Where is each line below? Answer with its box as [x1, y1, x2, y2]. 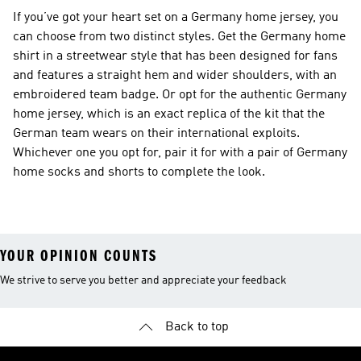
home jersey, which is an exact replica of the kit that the [13, 108, 325, 121]
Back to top [164, 321, 229, 334]
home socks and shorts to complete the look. [13, 166, 265, 179]
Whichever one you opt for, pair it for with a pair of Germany [13, 147, 347, 160]
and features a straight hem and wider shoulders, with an [13, 69, 337, 82]
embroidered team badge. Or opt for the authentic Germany [13, 89, 346, 102]
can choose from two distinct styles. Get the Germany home [13, 31, 346, 44]
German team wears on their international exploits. [13, 127, 300, 140]
